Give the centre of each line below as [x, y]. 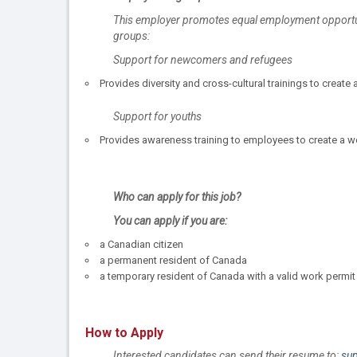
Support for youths [157, 116]
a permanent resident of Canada [173, 261]
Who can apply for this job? [177, 197]
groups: [131, 35]
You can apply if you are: [170, 221]
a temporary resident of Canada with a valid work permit [228, 277]
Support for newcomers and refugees [203, 59]
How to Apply [124, 332]
